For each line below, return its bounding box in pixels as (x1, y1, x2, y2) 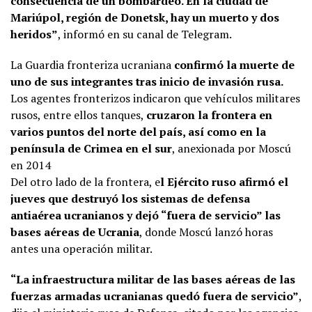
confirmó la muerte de (174, 56, 295, 72)
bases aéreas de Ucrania (10, 224, 139, 240)
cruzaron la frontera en (146, 107, 272, 123)
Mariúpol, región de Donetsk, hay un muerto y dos (10, 9, 279, 25)
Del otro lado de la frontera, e (10, 173, 160, 189)
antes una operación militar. (10, 240, 153, 256)
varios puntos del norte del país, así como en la (10, 123, 266, 139)
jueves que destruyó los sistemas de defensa (10, 190, 250, 206)
